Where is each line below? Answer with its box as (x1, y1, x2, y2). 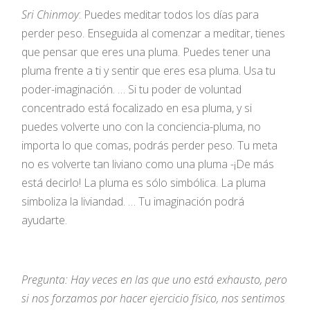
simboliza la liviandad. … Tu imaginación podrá (21, 193, 245, 209)
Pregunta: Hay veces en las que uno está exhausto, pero (21, 271, 288, 287)
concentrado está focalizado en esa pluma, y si (21, 100, 253, 116)
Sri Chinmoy (21, 6, 80, 22)
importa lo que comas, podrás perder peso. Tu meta (21, 137, 278, 153)
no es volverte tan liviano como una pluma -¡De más (21, 156, 275, 172)
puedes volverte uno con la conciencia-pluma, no (21, 118, 262, 134)
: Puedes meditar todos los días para (79, 6, 259, 22)
